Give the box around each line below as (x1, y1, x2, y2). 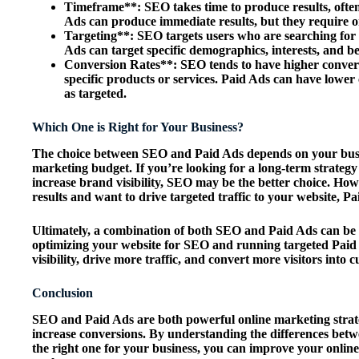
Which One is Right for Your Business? (32, 120, 244, 135)
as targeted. (64, 87, 127, 101)
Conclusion (32, 285, 93, 300)
